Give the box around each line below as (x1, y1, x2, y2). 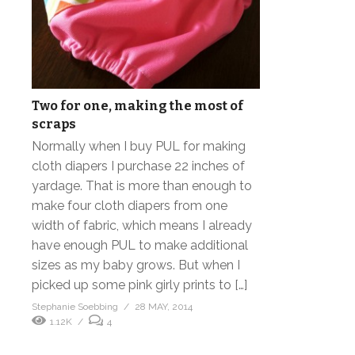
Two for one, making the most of (32, 97, 243, 113)
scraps (32, 116, 76, 132)
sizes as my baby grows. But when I (32, 257, 240, 273)
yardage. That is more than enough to (32, 177, 252, 193)
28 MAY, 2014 (135, 300, 193, 312)
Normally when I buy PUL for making (32, 138, 246, 154)
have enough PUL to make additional (32, 237, 248, 253)
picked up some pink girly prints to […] (32, 277, 247, 292)
